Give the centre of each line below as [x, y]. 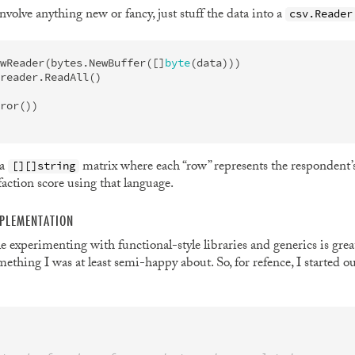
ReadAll [66, 77]
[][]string [43, 166]
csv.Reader [321, 14]
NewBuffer [117, 63]
